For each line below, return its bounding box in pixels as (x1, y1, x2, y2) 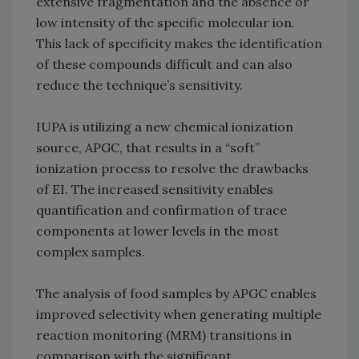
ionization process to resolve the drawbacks (36, 160, 309, 177)
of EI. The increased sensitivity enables (36, 181, 273, 198)
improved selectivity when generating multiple (36, 306, 321, 323)
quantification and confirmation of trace (36, 202, 287, 219)
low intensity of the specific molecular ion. (36, 14, 295, 31)
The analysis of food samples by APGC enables (36, 285, 317, 302)
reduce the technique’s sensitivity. (36, 77, 243, 94)
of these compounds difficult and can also (36, 56, 292, 73)
